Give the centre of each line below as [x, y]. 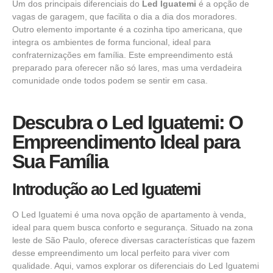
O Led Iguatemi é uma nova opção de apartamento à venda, [129, 215]
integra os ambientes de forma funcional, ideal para [112, 42]
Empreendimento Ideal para [126, 142]
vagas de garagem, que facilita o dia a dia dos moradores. [125, 17]
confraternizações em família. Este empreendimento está [122, 55]
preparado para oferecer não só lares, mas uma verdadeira [127, 68]
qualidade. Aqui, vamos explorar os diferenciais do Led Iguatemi [136, 266]
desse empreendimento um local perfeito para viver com [121, 253]
